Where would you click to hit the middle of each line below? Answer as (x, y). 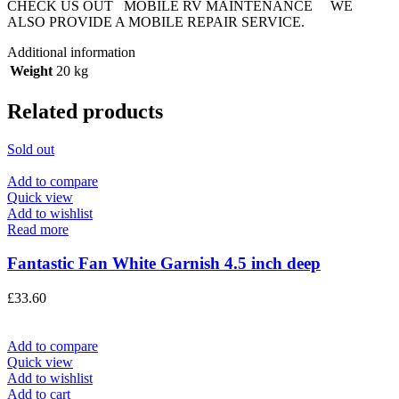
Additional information (71, 52)
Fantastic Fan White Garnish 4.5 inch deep (164, 264)
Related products (85, 111)
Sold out (31, 149)
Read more (38, 229)
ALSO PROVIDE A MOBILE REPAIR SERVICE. (156, 21)
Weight (31, 70)
